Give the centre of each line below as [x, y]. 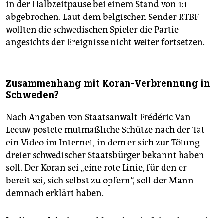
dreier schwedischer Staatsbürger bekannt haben [105, 155]
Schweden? [32, 95]
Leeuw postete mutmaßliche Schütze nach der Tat [105, 130]
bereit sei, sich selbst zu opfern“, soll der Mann [100, 180]
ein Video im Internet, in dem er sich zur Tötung [103, 142]
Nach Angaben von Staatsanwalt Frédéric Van [98, 117]
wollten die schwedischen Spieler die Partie [92, 29]
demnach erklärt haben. [55, 193]
